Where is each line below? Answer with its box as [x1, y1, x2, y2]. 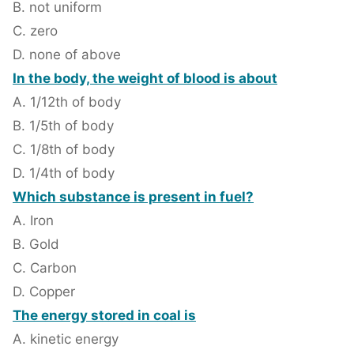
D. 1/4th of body [13, 165, 115, 182]
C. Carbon [13, 260, 77, 277]
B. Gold [13, 236, 59, 253]
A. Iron [13, 213, 54, 229]
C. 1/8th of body [13, 141, 115, 158]
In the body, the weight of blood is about [13, 70, 277, 87]
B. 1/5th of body [13, 118, 114, 134]
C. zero [13, 23, 58, 40]
